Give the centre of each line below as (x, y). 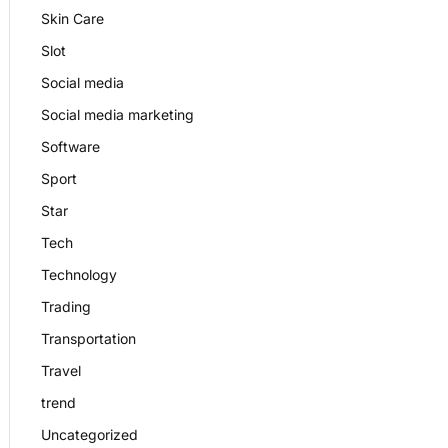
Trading (66, 306)
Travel (61, 370)
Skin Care (72, 18)
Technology (79, 274)
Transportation (88, 338)
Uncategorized (89, 434)
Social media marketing (117, 114)
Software (70, 146)
